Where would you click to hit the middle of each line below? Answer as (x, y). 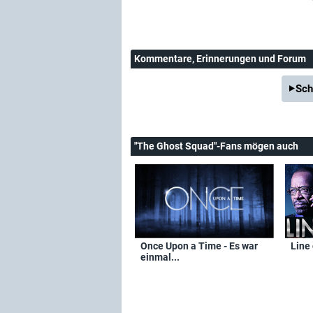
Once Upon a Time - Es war (199, 246)
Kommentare (163, 58)
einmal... (160, 257)
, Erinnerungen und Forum (249, 58)
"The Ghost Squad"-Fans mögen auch (216, 146)
